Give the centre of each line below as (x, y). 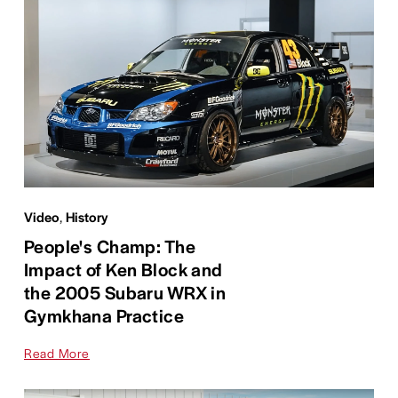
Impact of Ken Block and (123, 269)
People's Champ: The (110, 246)
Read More (56, 353)
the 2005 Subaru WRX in (125, 292)
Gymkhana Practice (104, 315)
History (87, 217)
